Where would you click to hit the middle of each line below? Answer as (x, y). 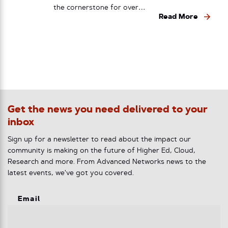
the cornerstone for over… (99, 8)
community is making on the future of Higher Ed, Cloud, (102, 151)
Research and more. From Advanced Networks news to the (107, 162)
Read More (178, 17)
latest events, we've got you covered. (71, 173)
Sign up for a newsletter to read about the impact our (99, 139)
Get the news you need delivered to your (108, 110)
